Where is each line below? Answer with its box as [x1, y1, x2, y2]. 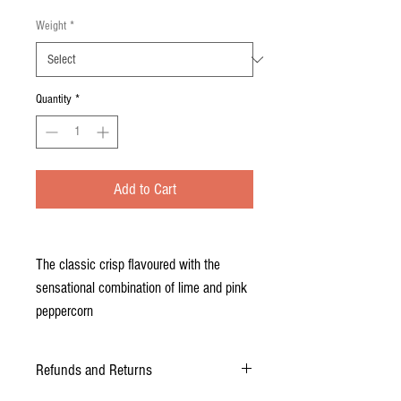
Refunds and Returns [36, 361, 152, 380]
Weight [36, 19, 66, 34]
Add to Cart [113, 180, 176, 200]
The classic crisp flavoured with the [36, 256, 220, 274]
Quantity [36, 92, 72, 107]
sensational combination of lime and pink [36, 279, 247, 297]
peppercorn [36, 303, 93, 320]
